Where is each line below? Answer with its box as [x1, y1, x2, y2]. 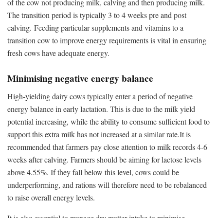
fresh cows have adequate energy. [7, 47, 109, 58]
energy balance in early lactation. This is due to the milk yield [7, 103, 195, 114]
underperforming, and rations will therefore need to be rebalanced [7, 179, 207, 190]
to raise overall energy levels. [7, 192, 95, 202]
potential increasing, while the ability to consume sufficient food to [7, 116, 210, 127]
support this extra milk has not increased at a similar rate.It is [7, 128, 191, 139]
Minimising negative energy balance [7, 72, 153, 86]
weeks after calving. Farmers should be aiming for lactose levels [7, 154, 201, 164]
